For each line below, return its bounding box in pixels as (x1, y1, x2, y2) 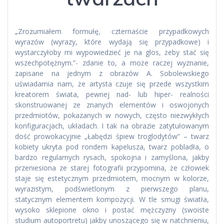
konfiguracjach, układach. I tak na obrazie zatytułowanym (15, 121, 209, 131)
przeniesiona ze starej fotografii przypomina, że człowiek (15, 163, 209, 173)
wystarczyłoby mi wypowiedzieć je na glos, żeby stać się (15, 47, 209, 57)
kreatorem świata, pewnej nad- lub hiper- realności (15, 89, 209, 99)
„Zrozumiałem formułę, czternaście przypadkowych (15, 26, 209, 36)
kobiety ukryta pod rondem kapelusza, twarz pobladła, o (15, 142, 209, 152)
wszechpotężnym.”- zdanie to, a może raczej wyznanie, (15, 58, 209, 68)
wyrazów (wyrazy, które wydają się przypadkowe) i (15, 37, 209, 47)
